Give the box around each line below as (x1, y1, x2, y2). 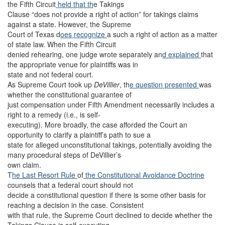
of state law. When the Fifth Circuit (8, 39, 116, 49)
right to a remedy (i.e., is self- (8, 109, 100, 120)
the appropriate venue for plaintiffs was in (8, 59, 138, 69)
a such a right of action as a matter (107, 29, 217, 39)
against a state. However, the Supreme (8, 19, 131, 29)
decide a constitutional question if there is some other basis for (8, 190, 206, 200)
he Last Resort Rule (12, 170, 77, 180)
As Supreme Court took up (8, 79, 94, 89)
